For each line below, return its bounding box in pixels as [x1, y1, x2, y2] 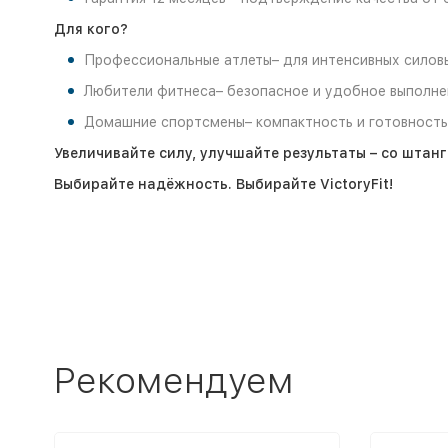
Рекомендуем [53, 359, 294, 403]
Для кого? [53, 21, 128, 38]
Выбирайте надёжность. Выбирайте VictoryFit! [53, 176, 393, 193]
